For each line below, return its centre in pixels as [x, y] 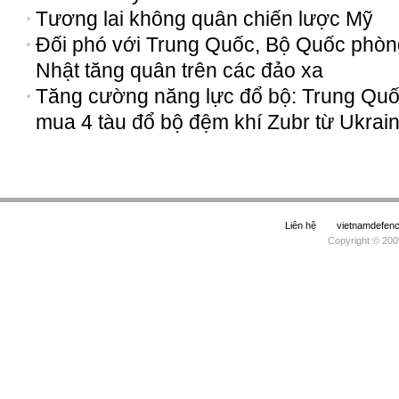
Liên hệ [301, 225]
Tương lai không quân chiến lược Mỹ [204, 19]
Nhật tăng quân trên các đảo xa [179, 70]
